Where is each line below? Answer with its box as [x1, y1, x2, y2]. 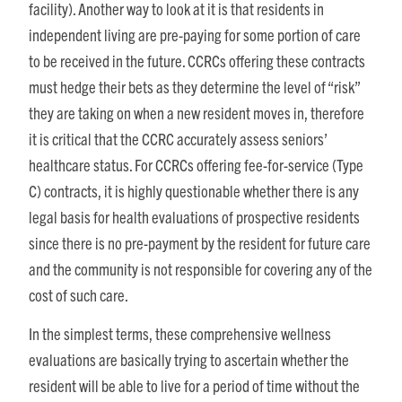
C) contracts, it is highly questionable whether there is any [29, 179, 359, 201]
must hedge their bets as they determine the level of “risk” [29, 75, 360, 97]
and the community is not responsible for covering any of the [29, 258, 372, 279]
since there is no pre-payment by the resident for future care [29, 232, 371, 253]
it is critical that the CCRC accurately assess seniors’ [29, 127, 328, 149]
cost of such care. [29, 284, 128, 305]
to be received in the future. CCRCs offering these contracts [29, 49, 365, 71]
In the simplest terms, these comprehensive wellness [29, 323, 331, 345]
